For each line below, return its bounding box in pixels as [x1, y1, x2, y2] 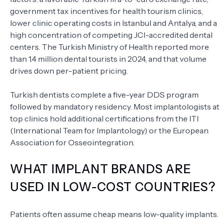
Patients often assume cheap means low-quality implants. [10, 209, 219, 220]
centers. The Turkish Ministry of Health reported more [10, 42, 209, 52]
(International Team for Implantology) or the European [10, 125, 209, 136]
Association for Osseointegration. [10, 137, 134, 148]
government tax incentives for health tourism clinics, [10, 6, 203, 16]
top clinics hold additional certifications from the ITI [10, 113, 199, 124]
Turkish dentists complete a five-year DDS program [10, 90, 199, 100]
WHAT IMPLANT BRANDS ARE [10, 162, 191, 177]
